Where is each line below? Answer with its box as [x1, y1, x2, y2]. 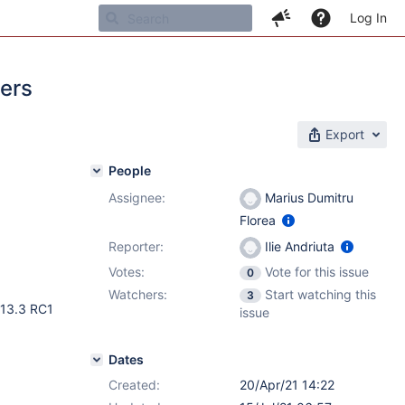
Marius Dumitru [261, 190, 353, 205]
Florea [240, 212, 279, 229]
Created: [108, 377, 160, 392]
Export [325, 127, 364, 142]
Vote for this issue [265, 264, 369, 279]
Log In [350, 10, 387, 25]
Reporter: [108, 239, 164, 254]
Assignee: [108, 190, 165, 205]
